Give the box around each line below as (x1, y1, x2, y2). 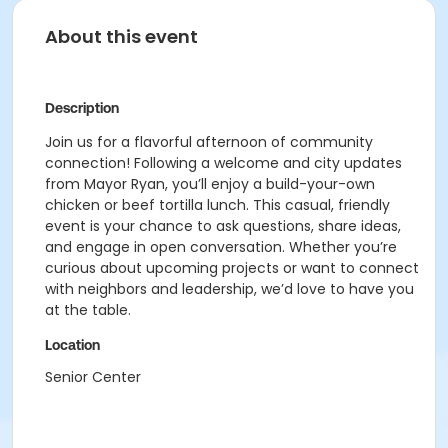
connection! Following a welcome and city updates (45, 153, 402, 173)
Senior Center (45, 367, 141, 387)
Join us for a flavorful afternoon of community (45, 132, 373, 152)
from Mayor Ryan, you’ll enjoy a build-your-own (45, 174, 375, 194)
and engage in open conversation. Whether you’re (45, 237, 397, 257)
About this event (45, 24, 198, 49)
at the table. (45, 300, 131, 320)
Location (45, 337, 100, 353)
